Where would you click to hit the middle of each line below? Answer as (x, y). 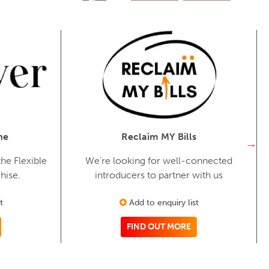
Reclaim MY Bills (159, 136)
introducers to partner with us (159, 175)
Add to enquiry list (162, 202)
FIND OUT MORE (159, 226)
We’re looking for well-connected (159, 160)
